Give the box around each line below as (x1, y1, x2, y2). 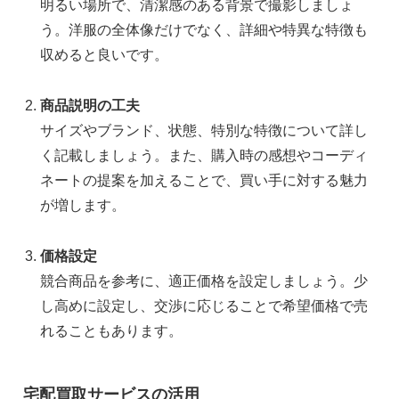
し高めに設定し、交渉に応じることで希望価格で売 (40, 297, 369, 313)
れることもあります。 (40, 322, 183, 338)
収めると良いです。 (40, 47, 169, 63)
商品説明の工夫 (40, 98, 141, 114)
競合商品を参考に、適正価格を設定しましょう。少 (40, 273, 369, 289)
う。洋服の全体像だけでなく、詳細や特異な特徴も (40, 22, 369, 38)
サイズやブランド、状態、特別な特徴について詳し (40, 123, 369, 139)
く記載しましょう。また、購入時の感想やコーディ (40, 148, 369, 164)
